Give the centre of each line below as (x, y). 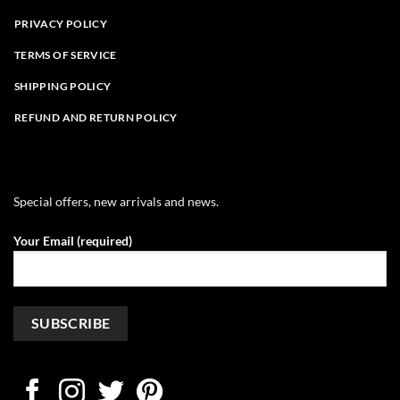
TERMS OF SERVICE (66, 54)
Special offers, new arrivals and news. (116, 201)
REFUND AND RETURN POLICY (96, 117)
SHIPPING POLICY (63, 86)
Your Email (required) (73, 240)
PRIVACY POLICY (61, 23)
